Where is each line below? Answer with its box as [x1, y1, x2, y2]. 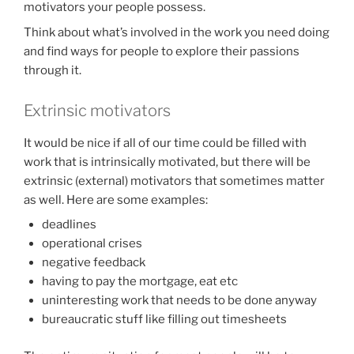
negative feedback [41, 255, 145, 270]
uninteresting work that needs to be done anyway [41, 293, 317, 308]
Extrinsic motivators [24, 100, 171, 120]
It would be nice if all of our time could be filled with [24, 135, 307, 150]
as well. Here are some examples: [24, 192, 208, 207]
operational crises [41, 236, 142, 251]
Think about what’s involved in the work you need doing [24, 24, 330, 40]
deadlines [41, 217, 96, 232]
